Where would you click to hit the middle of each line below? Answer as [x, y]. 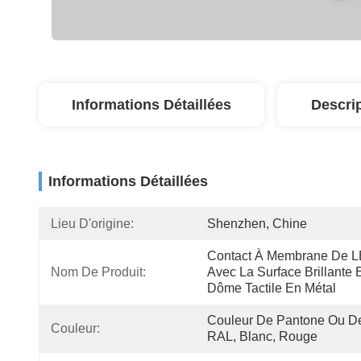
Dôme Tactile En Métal [272, 288]
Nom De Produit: [98, 272]
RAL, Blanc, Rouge [262, 336]
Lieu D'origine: [92, 224]
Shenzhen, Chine [257, 224]
